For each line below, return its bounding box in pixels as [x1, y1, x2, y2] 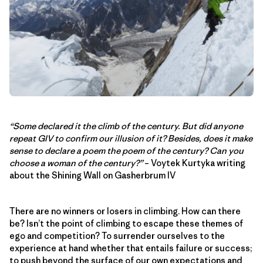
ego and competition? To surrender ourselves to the [9, 230, 225, 241]
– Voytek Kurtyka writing [143, 157, 245, 168]
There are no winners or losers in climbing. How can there [9, 205, 241, 217]
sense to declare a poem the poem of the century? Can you [9, 144, 244, 156]
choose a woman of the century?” [9, 157, 143, 168]
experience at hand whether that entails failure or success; [9, 242, 252, 254]
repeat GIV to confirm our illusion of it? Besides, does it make [9, 132, 252, 144]
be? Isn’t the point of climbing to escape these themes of [9, 217, 243, 229]
